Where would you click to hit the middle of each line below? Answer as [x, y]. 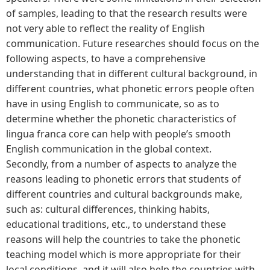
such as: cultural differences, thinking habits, [108, 209]
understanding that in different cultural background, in [132, 73]
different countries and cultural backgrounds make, [124, 194]
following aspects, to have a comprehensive [106, 58]
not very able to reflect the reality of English [105, 28]
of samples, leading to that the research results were [127, 13]
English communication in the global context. [109, 149]
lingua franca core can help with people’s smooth [118, 133]
